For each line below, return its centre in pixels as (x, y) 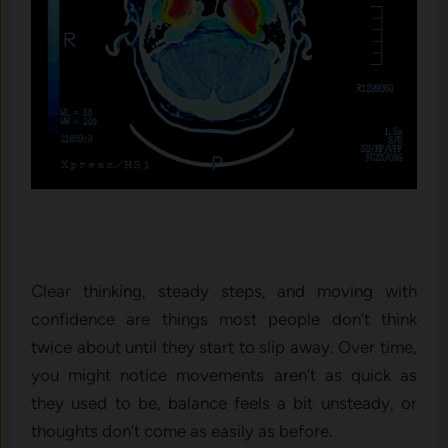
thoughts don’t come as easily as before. (182, 430)
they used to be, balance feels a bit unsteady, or (224, 402)
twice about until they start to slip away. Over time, (224, 346)
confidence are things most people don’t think (224, 318)
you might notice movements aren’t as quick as (224, 374)
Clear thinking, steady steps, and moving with (224, 290)
